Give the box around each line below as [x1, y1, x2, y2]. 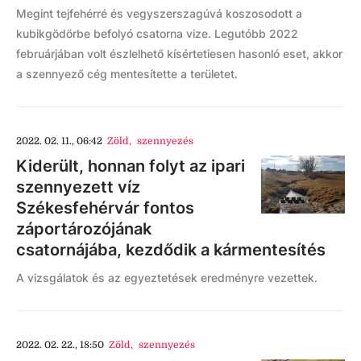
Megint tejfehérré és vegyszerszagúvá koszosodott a [16, 6, 302, 21]
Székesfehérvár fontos [16, 198, 194, 218]
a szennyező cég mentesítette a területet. [16, 67, 238, 81]
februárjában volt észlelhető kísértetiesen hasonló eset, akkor [16, 47, 342, 61]
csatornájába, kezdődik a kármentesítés [16, 240, 326, 260]
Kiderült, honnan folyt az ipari [16, 156, 245, 176]
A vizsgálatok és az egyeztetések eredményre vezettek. [16, 271, 317, 285]
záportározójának [16, 219, 151, 239]
